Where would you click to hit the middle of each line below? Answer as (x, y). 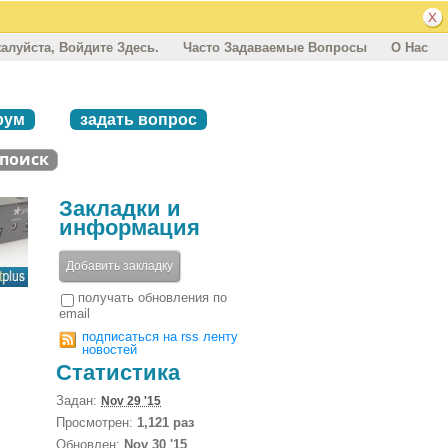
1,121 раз (165, 422)
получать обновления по (152, 297)
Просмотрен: (96, 422)
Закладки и (120, 208)
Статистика (118, 372)
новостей (109, 349)
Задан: (78, 400)
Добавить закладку (119, 265)
